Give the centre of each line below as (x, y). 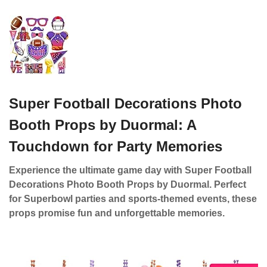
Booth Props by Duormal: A (103, 125)
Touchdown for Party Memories (116, 146)
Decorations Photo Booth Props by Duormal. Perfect (128, 184)
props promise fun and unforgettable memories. (117, 213)
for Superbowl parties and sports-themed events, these (133, 199)
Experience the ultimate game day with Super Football (130, 170)
